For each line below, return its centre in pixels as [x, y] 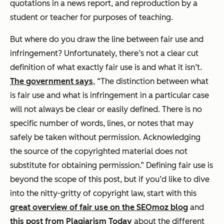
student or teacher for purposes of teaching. [91, 17]
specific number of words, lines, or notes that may [102, 123]
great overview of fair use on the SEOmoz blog [99, 207]
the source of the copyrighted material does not [99, 151]
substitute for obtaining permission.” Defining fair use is [111, 165]
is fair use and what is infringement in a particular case [109, 95]
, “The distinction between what [151, 81]
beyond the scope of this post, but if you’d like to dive [110, 179]
